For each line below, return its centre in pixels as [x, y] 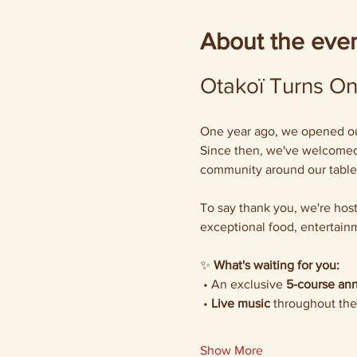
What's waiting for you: [276, 265]
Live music [240, 303]
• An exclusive [244, 284]
